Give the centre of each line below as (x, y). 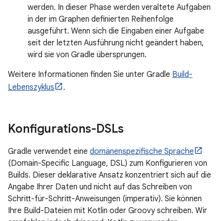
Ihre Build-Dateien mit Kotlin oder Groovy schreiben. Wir (108, 211)
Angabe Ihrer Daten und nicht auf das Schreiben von (100, 187)
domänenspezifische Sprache (142, 151)
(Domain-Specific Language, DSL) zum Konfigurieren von (108, 163)
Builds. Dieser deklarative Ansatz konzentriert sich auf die (110, 175)
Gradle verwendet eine (49, 151)
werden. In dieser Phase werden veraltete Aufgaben (119, 7)
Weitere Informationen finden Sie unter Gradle (90, 74)
